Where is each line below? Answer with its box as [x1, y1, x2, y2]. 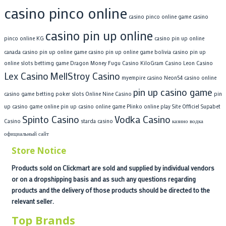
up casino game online [4, 102, 59, 110]
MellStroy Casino [50, 69, 120, 82]
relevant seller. [12, 196, 54, 205]
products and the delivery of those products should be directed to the [12, 185, 210, 194]
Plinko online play [127, 102, 171, 110]
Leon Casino [183, 59, 213, 67]
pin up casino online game [61, 102, 125, 110]
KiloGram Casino [140, 59, 182, 67]
